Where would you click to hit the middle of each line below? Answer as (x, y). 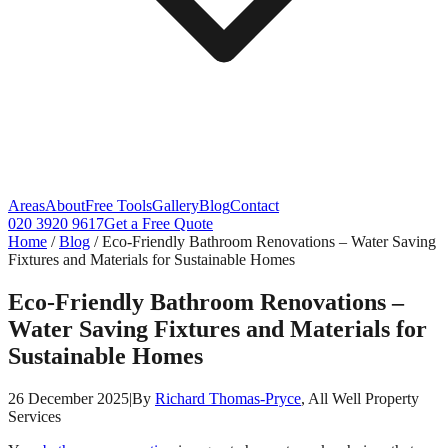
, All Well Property (360, 398)
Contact (254, 205)
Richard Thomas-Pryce (228, 398)
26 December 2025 (68, 398)
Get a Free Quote (158, 223)
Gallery (175, 205)
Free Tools (118, 205)
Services (34, 416)
